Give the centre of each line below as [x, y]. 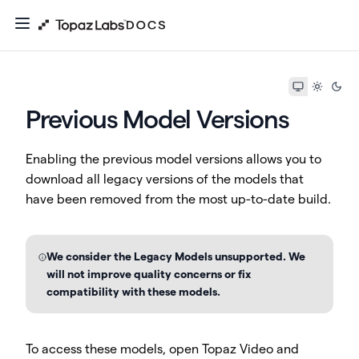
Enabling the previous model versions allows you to [173, 159]
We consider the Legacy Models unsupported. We [176, 256]
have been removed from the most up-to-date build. [178, 199]
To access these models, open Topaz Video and [162, 349]
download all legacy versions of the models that [165, 179]
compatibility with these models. [134, 292]
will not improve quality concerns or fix [149, 274]
